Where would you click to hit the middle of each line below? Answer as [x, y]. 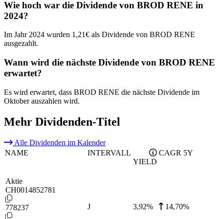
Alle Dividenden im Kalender [59, 142]
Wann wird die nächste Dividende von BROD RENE [109, 62]
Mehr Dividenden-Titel [62, 121]
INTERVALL [109, 153]
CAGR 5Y [176, 153]
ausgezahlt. [21, 44]
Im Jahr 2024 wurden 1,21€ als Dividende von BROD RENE [99, 35]
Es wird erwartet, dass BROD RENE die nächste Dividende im [102, 92]
